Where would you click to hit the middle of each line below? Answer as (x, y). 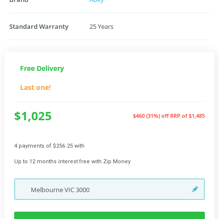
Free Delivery (42, 68)
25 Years (101, 26)
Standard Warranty (39, 26)
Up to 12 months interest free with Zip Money (72, 162)
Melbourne (48, 190)
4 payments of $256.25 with (49, 146)
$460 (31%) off (152, 116)
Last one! (35, 87)
